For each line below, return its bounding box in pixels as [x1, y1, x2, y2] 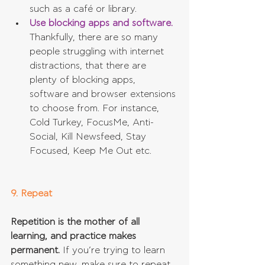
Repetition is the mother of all [11, 217, 143, 227]
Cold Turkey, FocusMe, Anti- [30, 118, 154, 128]
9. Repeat [11, 189, 52, 199]
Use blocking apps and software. [30, 18, 173, 28]
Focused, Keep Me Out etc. [30, 146, 157, 156]
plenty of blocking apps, [30, 75, 138, 85]
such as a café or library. [30, 4, 143, 14]
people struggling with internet [30, 47, 167, 57]
